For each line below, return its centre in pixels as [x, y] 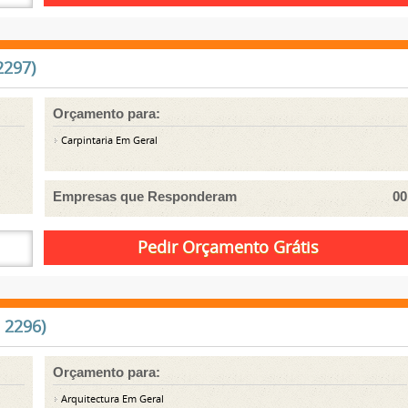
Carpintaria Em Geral [108, 140]
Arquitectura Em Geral [112, 399]
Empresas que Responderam [145, 196]
